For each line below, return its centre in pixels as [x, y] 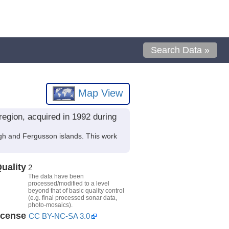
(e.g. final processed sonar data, [72, 198]
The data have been [56, 176]
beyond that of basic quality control [76, 190]
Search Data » [180, 50]
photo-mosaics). [50, 205]
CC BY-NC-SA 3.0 [59, 216]
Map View [99, 93]
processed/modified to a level [68, 183]
